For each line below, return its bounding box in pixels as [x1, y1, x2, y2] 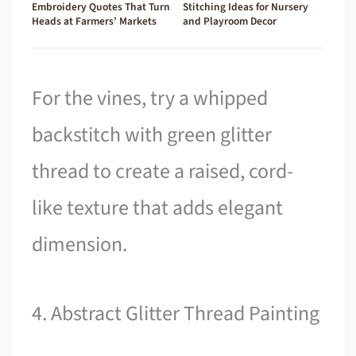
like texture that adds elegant [32, 192, 284, 222]
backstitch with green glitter [32, 119, 273, 149]
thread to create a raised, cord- [32, 156, 294, 186]
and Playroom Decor [183, 13, 277, 29]
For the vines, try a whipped [32, 83, 269, 113]
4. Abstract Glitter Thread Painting [32, 299, 320, 329]
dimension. [32, 229, 128, 259]
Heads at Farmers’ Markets [32, 13, 157, 29]
